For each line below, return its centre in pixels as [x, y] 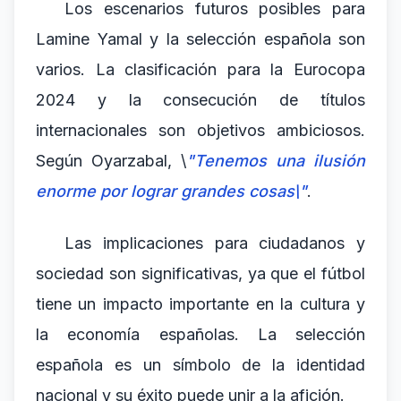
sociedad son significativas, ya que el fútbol [200, 273]
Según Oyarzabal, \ [111, 161]
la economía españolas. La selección [200, 334]
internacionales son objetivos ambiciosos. [200, 130]
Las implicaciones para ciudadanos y [215, 243]
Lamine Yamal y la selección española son [200, 39]
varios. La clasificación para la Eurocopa [200, 69]
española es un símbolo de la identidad [200, 365]
